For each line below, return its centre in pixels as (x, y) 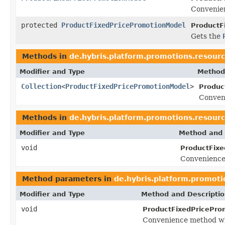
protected (41, 25)
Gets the (207, 36)
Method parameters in (68, 179)
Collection (41, 86)
